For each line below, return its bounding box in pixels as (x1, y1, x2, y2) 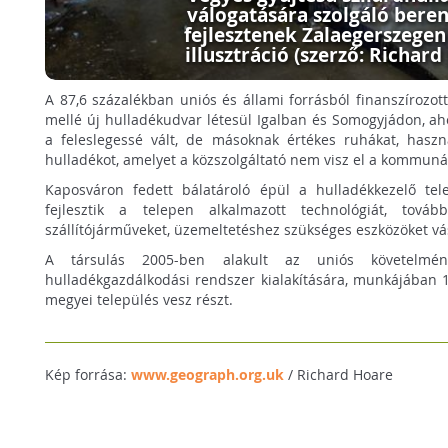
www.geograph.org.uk (131, 364, 285, 384)
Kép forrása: (45, 364, 132, 384)
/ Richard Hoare (284, 364, 394, 384)
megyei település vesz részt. (45, 289, 234, 309)
